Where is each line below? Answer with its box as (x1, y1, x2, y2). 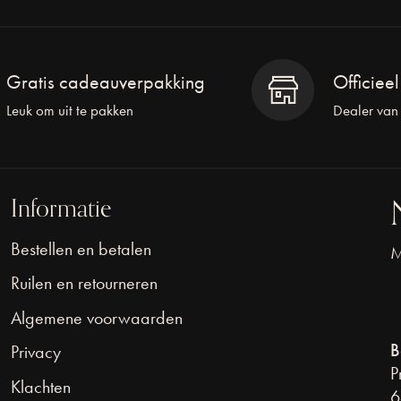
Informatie (10, 188, 112, 228)
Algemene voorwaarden (10, 305, 183, 329)
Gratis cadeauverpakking (6, 69, 206, 96)
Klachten (10, 375, 71, 399)
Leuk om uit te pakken (6, 101, 134, 121)
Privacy (10, 340, 61, 364)
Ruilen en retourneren (10, 271, 158, 295)
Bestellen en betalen (10, 236, 151, 260)
